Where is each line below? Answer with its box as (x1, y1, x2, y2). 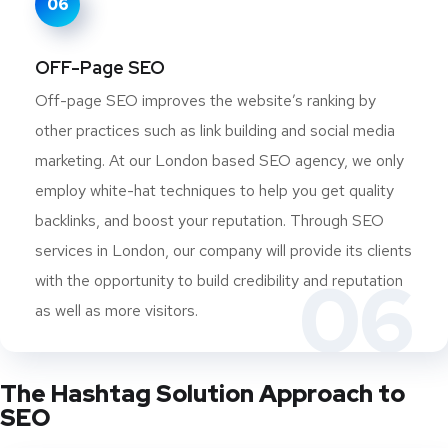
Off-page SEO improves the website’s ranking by (35, 90, 376, 111)
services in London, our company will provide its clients (35, 240, 412, 261)
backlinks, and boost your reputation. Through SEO (35, 210, 384, 231)
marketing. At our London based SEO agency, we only (35, 150, 404, 171)
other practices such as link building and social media (35, 120, 395, 141)
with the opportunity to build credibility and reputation (35, 270, 403, 291)
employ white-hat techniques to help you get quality (35, 180, 394, 201)
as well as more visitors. (35, 300, 198, 321)
